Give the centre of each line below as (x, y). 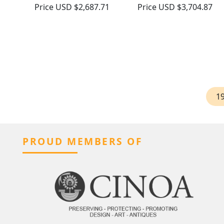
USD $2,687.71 (82, 7)
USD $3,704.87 (185, 7)
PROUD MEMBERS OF (82, 141)
